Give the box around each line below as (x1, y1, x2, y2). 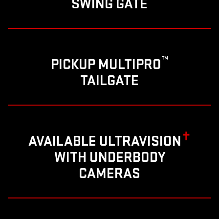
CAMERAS (79, 165, 140, 183)
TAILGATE (80, 72, 139, 90)
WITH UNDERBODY (54, 149, 165, 167)
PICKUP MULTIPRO (50, 56, 161, 74)
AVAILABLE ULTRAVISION (28, 132, 181, 151)
